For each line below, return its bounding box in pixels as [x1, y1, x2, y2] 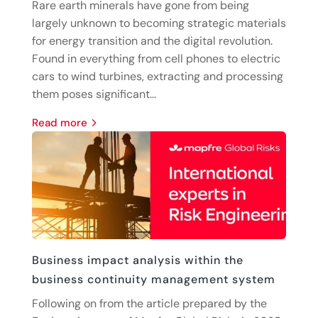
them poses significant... [31, 86, 156, 102]
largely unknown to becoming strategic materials [31, 15, 286, 31]
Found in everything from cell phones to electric [31, 50, 280, 66]
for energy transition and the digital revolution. [31, 33, 273, 48]
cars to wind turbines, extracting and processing [31, 68, 283, 84]
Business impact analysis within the [31, 252, 243, 268]
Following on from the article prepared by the [31, 295, 267, 311]
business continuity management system [31, 271, 275, 287]
